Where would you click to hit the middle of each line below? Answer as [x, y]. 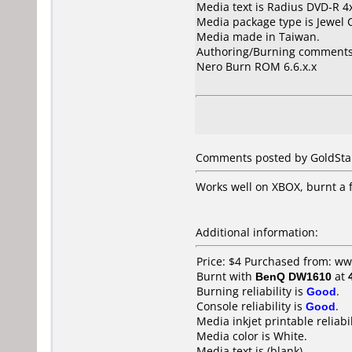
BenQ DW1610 [293, 276]
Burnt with [226, 276]
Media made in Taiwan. [258, 37]
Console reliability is [251, 306]
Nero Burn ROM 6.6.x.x [257, 66]
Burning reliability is [251, 291]
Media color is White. [252, 336]
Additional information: [257, 232]
